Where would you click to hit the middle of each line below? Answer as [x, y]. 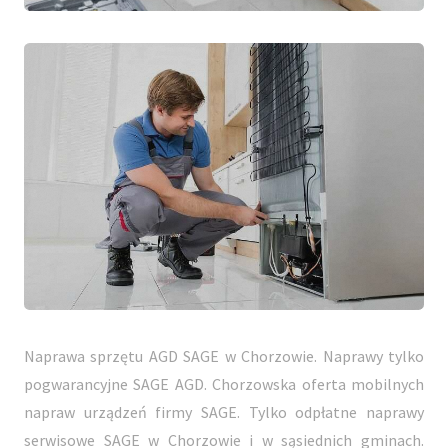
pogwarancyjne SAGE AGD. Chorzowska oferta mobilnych [224, 383]
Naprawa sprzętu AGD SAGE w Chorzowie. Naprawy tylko [224, 355]
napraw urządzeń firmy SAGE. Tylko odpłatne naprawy [224, 411]
